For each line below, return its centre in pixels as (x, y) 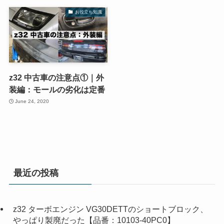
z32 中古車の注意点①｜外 (56, 77)
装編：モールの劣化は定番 (57, 89)
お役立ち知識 (88, 12)
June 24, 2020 (32, 101)
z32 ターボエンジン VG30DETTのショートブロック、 (110, 209)
